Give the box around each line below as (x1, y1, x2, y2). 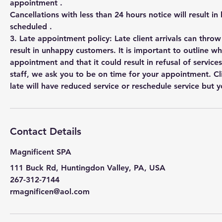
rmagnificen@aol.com (10, 186, 90, 196)
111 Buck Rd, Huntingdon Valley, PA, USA (10, 163, 166, 172)
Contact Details (10, 125, 81, 137)
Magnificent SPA (10, 147, 71, 157)
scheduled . (10, 21, 52, 31)
